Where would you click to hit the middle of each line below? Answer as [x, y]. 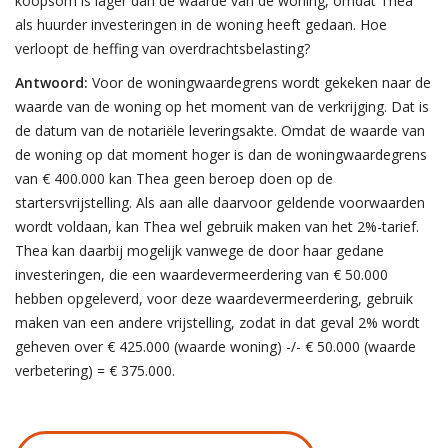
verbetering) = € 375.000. [95, 370]
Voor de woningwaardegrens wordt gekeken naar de [259, 82]
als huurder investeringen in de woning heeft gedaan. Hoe [201, 24]
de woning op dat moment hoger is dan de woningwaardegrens [221, 154]
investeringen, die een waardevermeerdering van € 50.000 [201, 274]
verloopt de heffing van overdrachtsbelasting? [162, 48]
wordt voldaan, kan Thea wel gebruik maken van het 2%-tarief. [217, 226]
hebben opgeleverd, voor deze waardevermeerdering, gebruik [214, 298]
